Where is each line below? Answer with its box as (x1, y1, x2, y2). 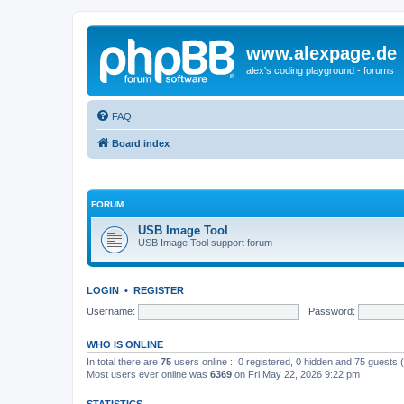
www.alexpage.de (246, 43, 397, 63)
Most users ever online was (87, 369, 210, 380)
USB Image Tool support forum (138, 237, 272, 248)
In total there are (87, 356, 161, 367)
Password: (308, 305, 355, 317)
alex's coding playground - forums (246, 65, 394, 76)
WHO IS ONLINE (87, 339, 163, 350)
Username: (87, 305, 135, 317)
